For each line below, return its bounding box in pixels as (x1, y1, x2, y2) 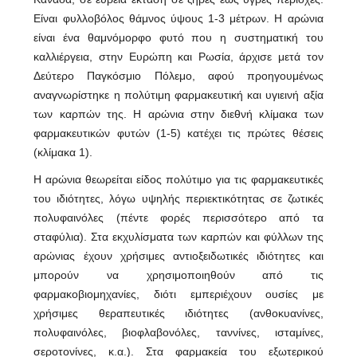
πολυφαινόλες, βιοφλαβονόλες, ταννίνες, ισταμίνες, (33, 326, 324, 339)
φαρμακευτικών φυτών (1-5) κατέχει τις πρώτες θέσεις (33, 127, 324, 140)
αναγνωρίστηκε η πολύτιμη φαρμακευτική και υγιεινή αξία (33, 88, 324, 102)
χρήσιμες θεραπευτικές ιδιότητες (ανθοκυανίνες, (33, 307, 324, 320)
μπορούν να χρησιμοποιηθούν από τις (33, 269, 324, 282)
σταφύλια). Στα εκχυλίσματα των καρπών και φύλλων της (33, 230, 324, 244)
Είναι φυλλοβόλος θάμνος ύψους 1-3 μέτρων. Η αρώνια (33, 12, 324, 25)
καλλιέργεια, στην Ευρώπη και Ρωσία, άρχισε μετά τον (33, 50, 324, 64)
